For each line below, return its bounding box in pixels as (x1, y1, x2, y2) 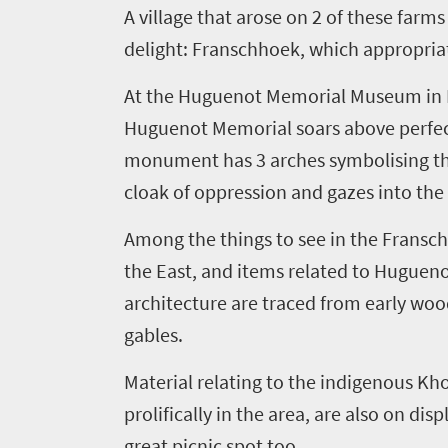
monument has (123, 147, 256, 172)
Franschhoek (187, 36, 300, 61)
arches (265, 147, 329, 172)
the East (123, 258, 192, 283)
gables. (123, 322, 183, 347)
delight (123, 36, 183, 61)
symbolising (328, 147, 429, 172)
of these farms (321, 4, 445, 29)
